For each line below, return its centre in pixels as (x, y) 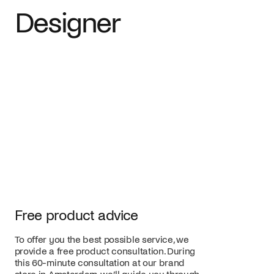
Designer (67, 24)
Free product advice (76, 216)
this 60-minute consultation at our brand (100, 263)
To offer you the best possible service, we (102, 239)
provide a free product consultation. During (105, 251)
